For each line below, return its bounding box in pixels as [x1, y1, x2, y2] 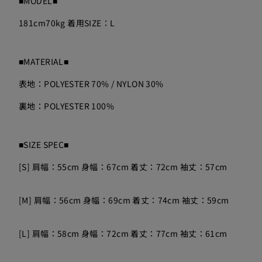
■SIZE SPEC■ [19, 139, 69, 150]
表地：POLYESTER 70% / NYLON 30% [19, 78, 164, 89]
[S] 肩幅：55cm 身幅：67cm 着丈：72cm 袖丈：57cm [19, 161, 227, 173]
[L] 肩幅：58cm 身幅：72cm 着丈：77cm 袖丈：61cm [19, 227, 227, 239]
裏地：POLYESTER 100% [19, 100, 115, 112]
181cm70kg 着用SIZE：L [19, 17, 115, 29]
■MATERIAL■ [19, 56, 69, 67]
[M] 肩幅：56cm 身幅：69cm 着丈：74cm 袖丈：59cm [19, 194, 229, 206]
